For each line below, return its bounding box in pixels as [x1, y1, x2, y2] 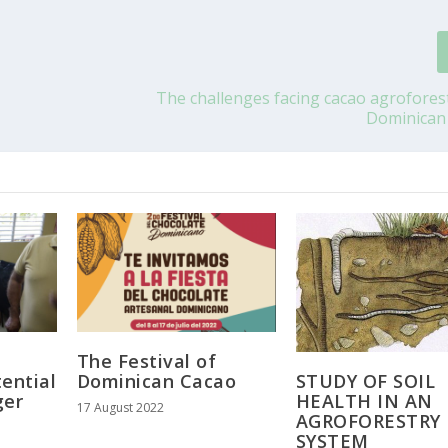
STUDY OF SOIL [295, 369, 436, 394]
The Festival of [76, 349, 217, 374]
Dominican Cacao [76, 369, 237, 394]
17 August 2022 [76, 399, 164, 417]
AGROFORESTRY [295, 409, 441, 434]
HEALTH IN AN [295, 389, 433, 414]
